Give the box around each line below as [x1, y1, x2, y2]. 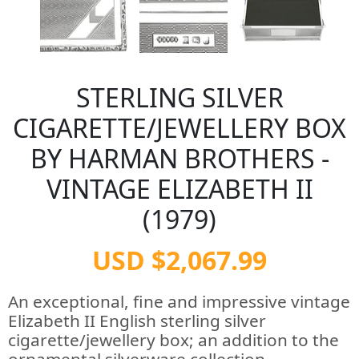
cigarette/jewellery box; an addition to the [8, 329, 339, 351]
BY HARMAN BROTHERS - [30, 141, 329, 175]
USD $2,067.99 [92, 243, 267, 277]
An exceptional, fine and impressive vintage [8, 290, 350, 313]
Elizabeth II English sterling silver [8, 309, 266, 332]
